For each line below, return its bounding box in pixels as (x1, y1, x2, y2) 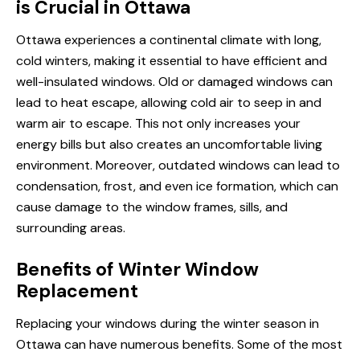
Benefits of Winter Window (16, 257, 259, 282)
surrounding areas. (16, 219, 125, 237)
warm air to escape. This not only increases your (16, 115, 301, 133)
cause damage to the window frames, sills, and (16, 198, 288, 216)
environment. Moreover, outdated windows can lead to (16, 157, 340, 174)
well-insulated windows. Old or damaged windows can (16, 73, 333, 91)
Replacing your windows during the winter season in (16, 315, 319, 333)
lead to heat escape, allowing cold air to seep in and (16, 94, 321, 112)
